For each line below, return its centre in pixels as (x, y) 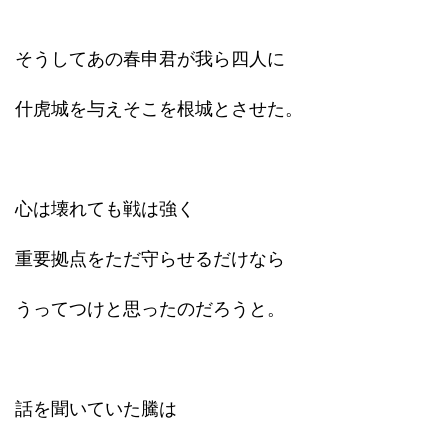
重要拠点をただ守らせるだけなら (150, 258)
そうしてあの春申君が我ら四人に (150, 58)
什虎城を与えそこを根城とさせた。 (159, 108)
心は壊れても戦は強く (105, 208)
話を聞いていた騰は (96, 408)
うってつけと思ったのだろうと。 (150, 308)
